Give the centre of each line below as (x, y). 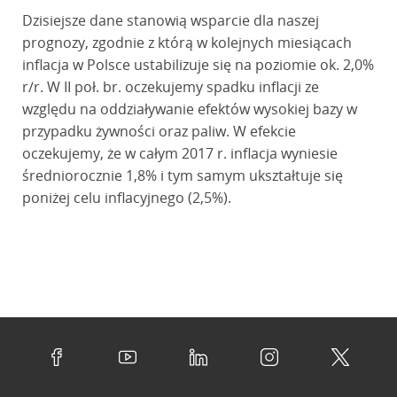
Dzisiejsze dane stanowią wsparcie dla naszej (170, 20)
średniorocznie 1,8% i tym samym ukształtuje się (182, 175)
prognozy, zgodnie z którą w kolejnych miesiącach (187, 43)
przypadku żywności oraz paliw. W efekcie (159, 131)
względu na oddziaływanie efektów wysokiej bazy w (189, 109)
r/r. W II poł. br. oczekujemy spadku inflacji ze (170, 87)
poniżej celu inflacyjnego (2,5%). (126, 198)
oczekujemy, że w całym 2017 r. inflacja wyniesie (179, 153)
